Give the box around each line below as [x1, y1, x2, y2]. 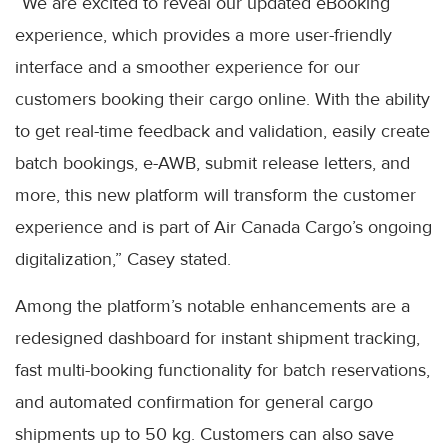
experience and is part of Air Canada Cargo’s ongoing [15, 216, 432, 239]
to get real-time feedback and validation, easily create [15, 120, 430, 143]
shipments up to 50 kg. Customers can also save [15, 423, 394, 446]
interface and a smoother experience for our [15, 56, 360, 79]
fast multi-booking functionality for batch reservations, [15, 359, 430, 382]
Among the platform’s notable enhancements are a [15, 295, 410, 318]
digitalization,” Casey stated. [15, 248, 231, 271]
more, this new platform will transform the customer [15, 184, 416, 207]
